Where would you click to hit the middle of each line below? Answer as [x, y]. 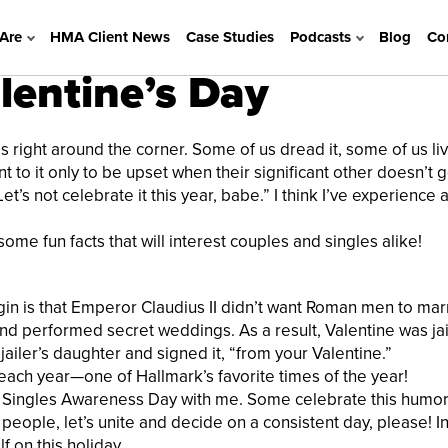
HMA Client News [109, 37]
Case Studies [229, 37]
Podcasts [320, 37]
